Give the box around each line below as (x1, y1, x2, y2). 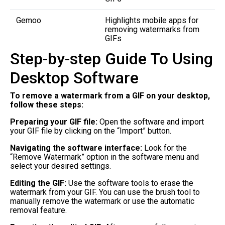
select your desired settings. (10, 161, 111, 171)
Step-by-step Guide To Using (10, 49, 213, 68)
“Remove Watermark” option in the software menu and (10, 152, 199, 162)
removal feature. (10, 205, 67, 215)
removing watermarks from (105, 24, 199, 34)
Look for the (142, 143, 187, 153)
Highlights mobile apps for (105, 15, 198, 25)
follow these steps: (10, 99, 83, 109)
